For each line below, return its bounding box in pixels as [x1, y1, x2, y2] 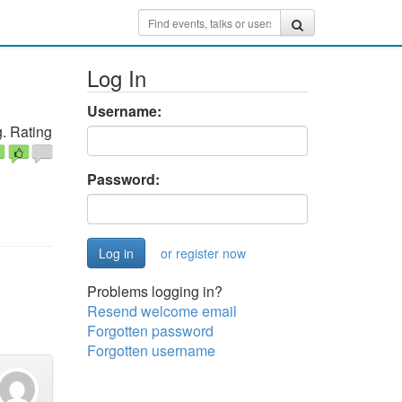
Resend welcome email [86, 301, 237, 321]
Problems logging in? [86, 281, 223, 301]
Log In [86, 62, 146, 93]
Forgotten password [86, 320, 214, 341]
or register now [160, 244, 246, 262]
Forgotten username [86, 340, 215, 361]
